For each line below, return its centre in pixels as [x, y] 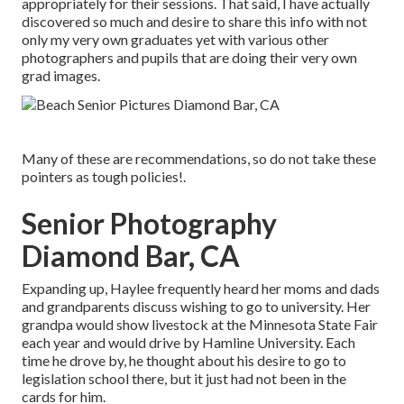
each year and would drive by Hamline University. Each [188, 343]
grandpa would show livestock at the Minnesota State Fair [200, 325]
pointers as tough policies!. [104, 177]
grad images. [61, 76]
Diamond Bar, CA [131, 256]
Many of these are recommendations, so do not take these [199, 159]
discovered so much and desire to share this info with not [194, 22]
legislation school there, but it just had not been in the [184, 379]
